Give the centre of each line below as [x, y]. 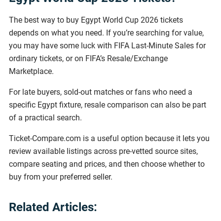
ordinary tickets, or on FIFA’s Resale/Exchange [88, 58]
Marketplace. [31, 71]
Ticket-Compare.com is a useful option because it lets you [109, 138]
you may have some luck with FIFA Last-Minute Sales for [107, 45]
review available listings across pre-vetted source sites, [103, 151]
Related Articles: [53, 207]
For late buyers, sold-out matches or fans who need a [101, 92]
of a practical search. [45, 117]
